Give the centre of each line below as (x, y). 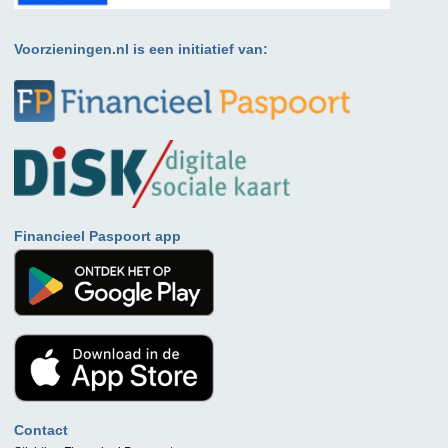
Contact (41, 429)
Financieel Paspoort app (98, 235)
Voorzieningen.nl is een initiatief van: (141, 48)
